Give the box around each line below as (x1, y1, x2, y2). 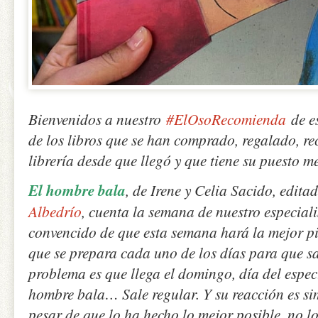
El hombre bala (28, 179, 126, 201)
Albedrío (28, 200, 82, 221)
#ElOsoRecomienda (166, 108, 286, 129)
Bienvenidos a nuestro (28, 108, 166, 129)
